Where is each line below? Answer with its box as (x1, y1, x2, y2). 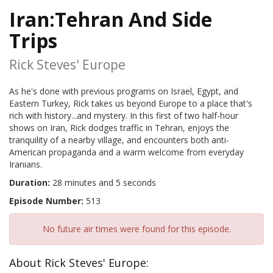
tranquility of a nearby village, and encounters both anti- (9, 134, 229, 146)
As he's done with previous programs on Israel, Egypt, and (9, 85, 238, 97)
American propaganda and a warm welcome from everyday (9, 146, 244, 158)
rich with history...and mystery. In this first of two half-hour (9, 110, 238, 122)
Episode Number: (9, 195, 83, 207)
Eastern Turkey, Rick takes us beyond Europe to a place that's (9, 97, 252, 110)
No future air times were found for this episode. (42, 223, 231, 235)
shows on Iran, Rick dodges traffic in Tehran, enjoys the (9, 122, 229, 134)
